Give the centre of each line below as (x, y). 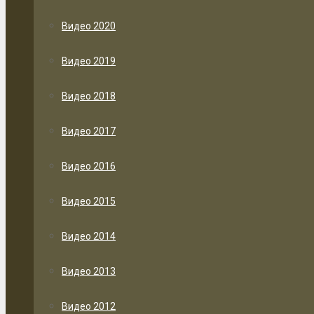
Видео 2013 (89, 271)
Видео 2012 (89, 306)
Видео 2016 (89, 166)
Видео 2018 (89, 96)
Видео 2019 (89, 61)
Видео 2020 (89, 26)
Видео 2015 (89, 201)
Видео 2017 (89, 131)
